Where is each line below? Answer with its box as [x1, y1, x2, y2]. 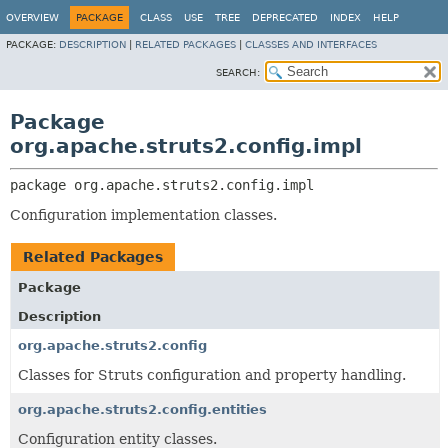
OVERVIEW [6, 12, 59, 23]
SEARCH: [216, 67, 260, 78]
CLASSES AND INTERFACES [245, 39, 377, 50]
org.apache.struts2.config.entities [18, 402, 267, 417]
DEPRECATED [252, 12, 318, 23]
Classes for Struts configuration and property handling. [18, 367, 406, 383]
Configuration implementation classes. [10, 207, 277, 223]
